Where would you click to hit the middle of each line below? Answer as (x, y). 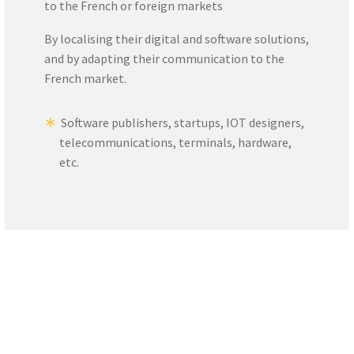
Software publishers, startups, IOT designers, (183, 123)
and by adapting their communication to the (164, 59)
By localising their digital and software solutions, (177, 39)
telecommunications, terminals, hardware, (176, 143)
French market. (85, 79)
